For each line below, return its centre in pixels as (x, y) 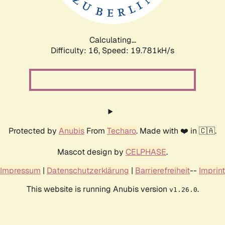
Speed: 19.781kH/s (138, 50)
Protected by (34, 131)
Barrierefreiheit (162, 170)
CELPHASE (146, 152)
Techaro (122, 131)
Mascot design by (91, 152)
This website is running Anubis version (98, 189)
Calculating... (113, 40)
